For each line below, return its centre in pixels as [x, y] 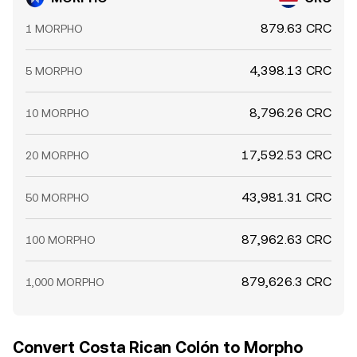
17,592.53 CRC [286, 155]
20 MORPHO [57, 155]
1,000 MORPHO [65, 282]
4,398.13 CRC [290, 71]
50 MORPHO [57, 198]
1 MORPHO [54, 29]
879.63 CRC [296, 28]
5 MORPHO [54, 71]
